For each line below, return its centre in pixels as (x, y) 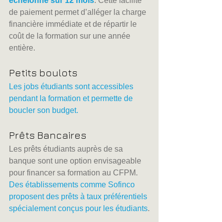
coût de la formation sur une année (71, 36)
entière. (22, 48)
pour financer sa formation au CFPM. (74, 173)
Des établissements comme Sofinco (73, 185)
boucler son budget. (44, 111)
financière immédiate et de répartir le (74, 24)
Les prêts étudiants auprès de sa (67, 149)
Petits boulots (43, 73)
